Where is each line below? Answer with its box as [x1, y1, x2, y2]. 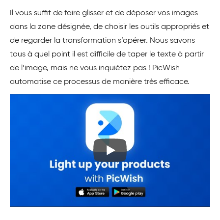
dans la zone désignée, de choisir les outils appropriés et [10, 23, 209, 31]
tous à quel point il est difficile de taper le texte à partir [10, 51, 204, 59]
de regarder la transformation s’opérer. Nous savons [10, 37, 195, 45]
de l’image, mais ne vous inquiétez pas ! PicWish [10, 64, 180, 73]
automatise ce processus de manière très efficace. [10, 78, 190, 86]
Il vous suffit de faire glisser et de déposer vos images [10, 9, 198, 18]
